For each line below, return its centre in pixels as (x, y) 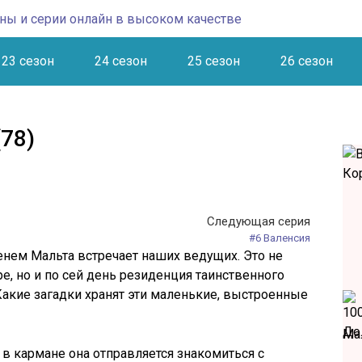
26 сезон (307, 61)
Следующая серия (259, 221)
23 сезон (28, 61)
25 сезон (214, 61)
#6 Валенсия (280, 238)
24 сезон (121, 61)
